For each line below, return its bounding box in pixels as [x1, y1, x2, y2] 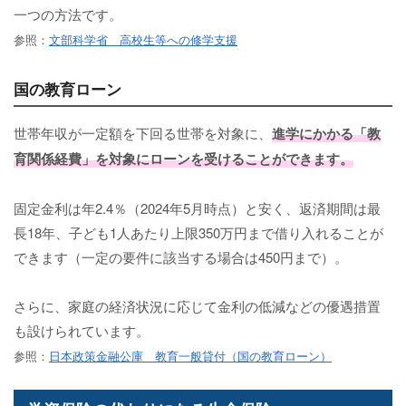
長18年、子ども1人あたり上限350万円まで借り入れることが [14, 223, 383, 243]
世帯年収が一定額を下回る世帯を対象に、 [14, 123, 272, 143]
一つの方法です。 [14, 5, 122, 24]
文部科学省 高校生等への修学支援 [49, 31, 237, 49]
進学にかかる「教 [272, 123, 381, 144]
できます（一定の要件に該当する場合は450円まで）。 [14, 247, 348, 267]
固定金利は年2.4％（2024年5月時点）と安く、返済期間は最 [14, 198, 381, 218]
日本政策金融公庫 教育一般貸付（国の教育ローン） [49, 347, 332, 365]
